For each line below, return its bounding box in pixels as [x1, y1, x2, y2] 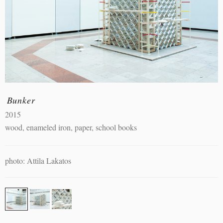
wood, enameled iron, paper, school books [5, 121, 137, 132]
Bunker [6, 94, 35, 107]
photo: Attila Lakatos [5, 155, 71, 166]
